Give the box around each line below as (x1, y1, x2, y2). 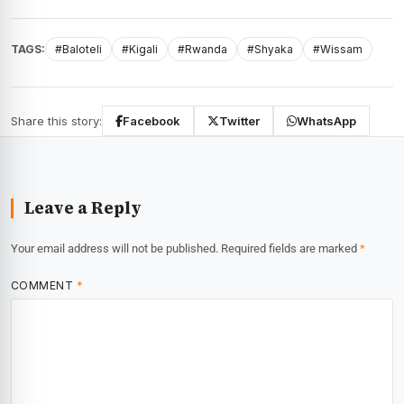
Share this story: (11, 114, 102, 129)
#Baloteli (55, 42, 102, 57)
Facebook (123, 114, 180, 129)
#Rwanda (178, 42, 227, 57)
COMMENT (11, 279, 77, 293)
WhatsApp (297, 114, 356, 129)
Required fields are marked (221, 242, 360, 256)
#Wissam (313, 42, 363, 57)
